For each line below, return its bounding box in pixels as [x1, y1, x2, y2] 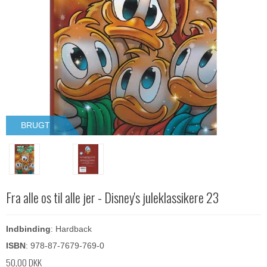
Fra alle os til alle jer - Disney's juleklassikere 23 [6, 188, 219, 207]
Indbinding [6, 224, 51, 234]
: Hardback [51, 224, 92, 234]
